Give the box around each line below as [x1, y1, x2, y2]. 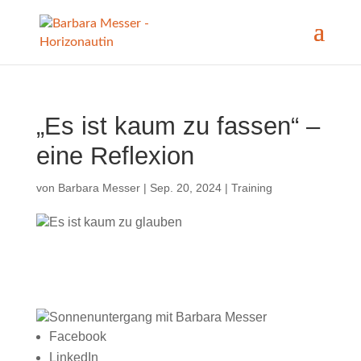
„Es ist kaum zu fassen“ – [35, 112, 320, 140]
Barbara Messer [57, 181, 140, 194]
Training [230, 181, 272, 194]
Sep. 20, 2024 [149, 181, 222, 194]
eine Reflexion [35, 142, 194, 170]
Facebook [48, 330, 106, 343]
